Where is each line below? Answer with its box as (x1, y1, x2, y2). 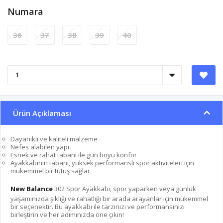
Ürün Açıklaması (13, 108, 71, 118)
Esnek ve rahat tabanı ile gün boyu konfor (10, 150, 137, 159)
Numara (7, 5, 43, 17)
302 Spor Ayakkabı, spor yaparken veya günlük (53, 184, 196, 193)
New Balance (10, 184, 53, 193)
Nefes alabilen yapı (10, 142, 69, 151)
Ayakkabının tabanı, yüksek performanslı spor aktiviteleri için (10, 158, 194, 167)
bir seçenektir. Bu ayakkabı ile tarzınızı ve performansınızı (10, 202, 185, 211)
